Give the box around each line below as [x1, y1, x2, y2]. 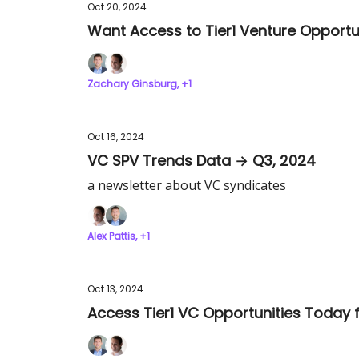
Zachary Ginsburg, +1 [87, 77, 192, 91]
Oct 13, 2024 [87, 282, 143, 296]
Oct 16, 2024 [87, 130, 144, 143]
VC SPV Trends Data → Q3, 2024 [87, 151, 316, 171]
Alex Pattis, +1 [87, 229, 150, 243]
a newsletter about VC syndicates [87, 176, 286, 194]
